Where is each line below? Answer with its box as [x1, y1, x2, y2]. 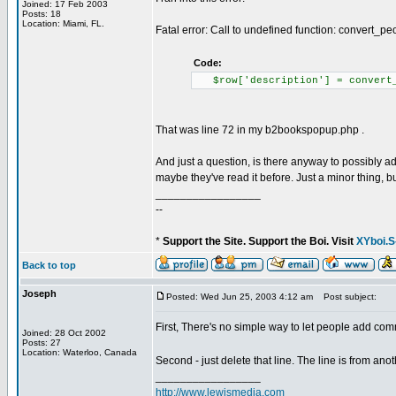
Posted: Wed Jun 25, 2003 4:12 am [166, 292, 313, 301]
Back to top [22, 260, 76, 270]
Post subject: [316, 292, 377, 301]
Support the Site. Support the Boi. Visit [163, 235, 356, 247]
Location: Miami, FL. [22, 19, 104, 28]
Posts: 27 [22, 338, 61, 347]
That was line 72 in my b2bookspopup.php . [156, 124, 364, 136]
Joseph [22, 288, 57, 299]
